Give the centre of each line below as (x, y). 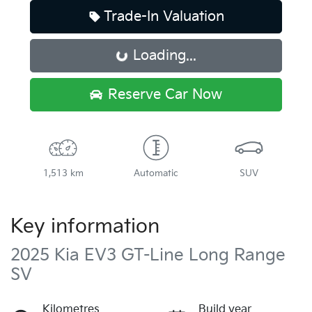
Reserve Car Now (165, 94)
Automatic (156, 173)
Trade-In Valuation (164, 16)
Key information (85, 226)
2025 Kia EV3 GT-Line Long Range (148, 255)
